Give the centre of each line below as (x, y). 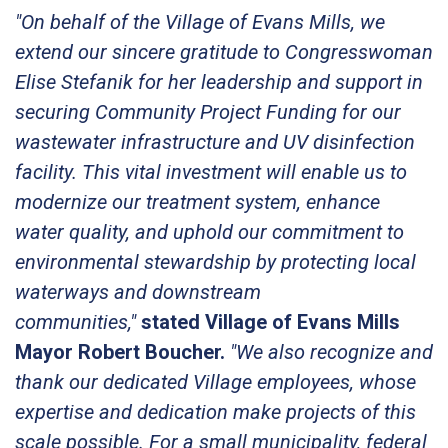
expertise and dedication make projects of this (215, 411)
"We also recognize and (331, 351)
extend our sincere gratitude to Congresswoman (224, 51)
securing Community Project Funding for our (208, 111)
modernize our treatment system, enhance (197, 201)
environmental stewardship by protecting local (215, 261)
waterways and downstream (138, 291)
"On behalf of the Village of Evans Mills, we (200, 21)
